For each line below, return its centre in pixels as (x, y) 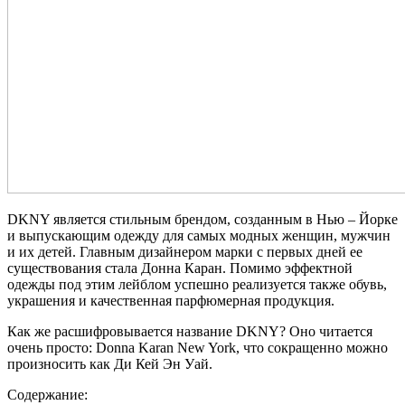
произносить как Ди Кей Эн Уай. (110, 363)
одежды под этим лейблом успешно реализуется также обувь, (197, 284)
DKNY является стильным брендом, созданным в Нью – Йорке (202, 219)
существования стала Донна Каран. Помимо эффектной (180, 268)
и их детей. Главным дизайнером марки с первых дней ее (185, 251)
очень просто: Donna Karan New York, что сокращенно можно (198, 347)
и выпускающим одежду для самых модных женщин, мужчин (199, 235)
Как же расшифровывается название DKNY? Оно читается (190, 331)
